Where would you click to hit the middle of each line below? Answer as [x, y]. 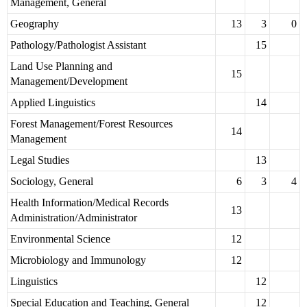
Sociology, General [52, 182]
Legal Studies [40, 160]
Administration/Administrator [74, 218]
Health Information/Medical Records [89, 203]
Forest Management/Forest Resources [91, 124]
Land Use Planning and [61, 66]
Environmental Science [60, 239]
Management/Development [69, 82]
